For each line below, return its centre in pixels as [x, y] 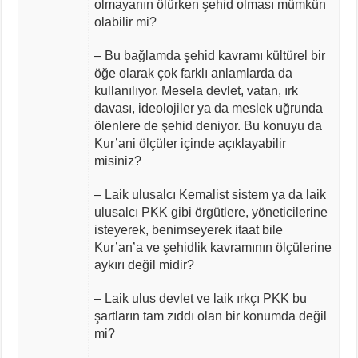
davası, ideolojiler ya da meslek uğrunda [208, 108]
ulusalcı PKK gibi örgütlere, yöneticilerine [211, 212]
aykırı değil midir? [144, 265]
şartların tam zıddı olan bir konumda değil [210, 316]
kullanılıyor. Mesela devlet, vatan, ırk [196, 90]
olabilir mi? [125, 22]
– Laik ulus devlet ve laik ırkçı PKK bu [200, 298]
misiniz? [117, 161]
